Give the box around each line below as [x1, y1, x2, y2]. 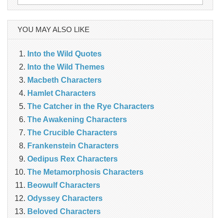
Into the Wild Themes [27, 63, 105, 72]
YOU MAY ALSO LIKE [18, 25, 90, 34]
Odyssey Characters [27, 194, 103, 203]
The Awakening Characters [27, 115, 127, 124]
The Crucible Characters [27, 128, 117, 137]
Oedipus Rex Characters [27, 155, 118, 163]
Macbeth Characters [27, 76, 102, 85]
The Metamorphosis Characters [27, 168, 144, 177]
